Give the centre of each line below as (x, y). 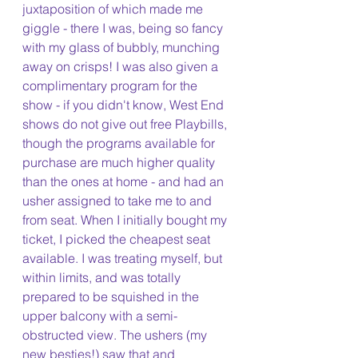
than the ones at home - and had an (125, 181)
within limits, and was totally (103, 277)
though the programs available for (120, 143)
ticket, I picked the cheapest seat (118, 239)
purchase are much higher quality (120, 162)
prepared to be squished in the (112, 296)
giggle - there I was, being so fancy (124, 28)
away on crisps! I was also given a (122, 66)
